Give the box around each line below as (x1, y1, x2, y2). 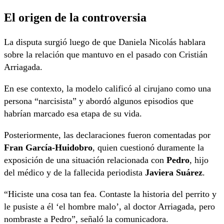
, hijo (189, 155, 208, 165)
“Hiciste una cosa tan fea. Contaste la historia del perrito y (4, 189, 216, 199)
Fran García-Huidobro (4, 142, 92, 153)
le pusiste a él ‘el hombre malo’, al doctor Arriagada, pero (4, 201, 215, 212)
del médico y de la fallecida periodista (4, 167, 145, 178)
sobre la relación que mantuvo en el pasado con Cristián (4, 49, 207, 60)
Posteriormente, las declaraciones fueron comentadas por (4, 130, 210, 140)
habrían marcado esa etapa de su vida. (4, 108, 142, 119)
